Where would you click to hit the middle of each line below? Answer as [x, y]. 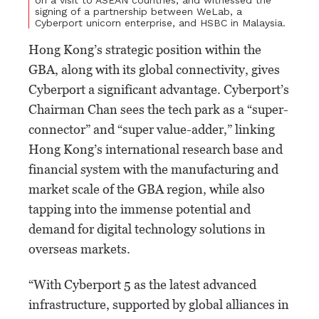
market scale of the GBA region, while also [147, 189]
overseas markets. [79, 249]
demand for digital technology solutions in [147, 229]
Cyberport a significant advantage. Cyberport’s [159, 89]
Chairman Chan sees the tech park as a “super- [158, 109]
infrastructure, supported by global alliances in [159, 304]
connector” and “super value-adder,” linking [152, 129]
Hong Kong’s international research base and [156, 149]
